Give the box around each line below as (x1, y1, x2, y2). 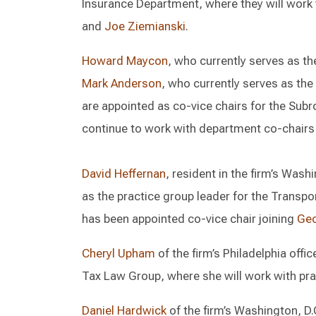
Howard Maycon (82, 54, 168, 68)
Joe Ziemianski (104, 19, 186, 33)
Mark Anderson (82, 76, 162, 90)
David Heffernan (82, 166, 166, 181)
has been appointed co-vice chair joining (82, 212, 297, 226)
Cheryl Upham (82, 246, 155, 260)
